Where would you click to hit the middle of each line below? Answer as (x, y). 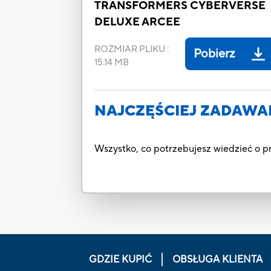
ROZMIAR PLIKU (130, 50)
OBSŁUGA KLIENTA (217, 259)
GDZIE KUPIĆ (120, 259)
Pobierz (214, 54)
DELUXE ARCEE (138, 22)
